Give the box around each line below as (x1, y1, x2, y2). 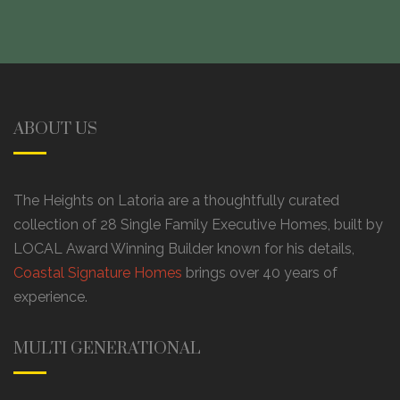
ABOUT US (13, 118, 97, 139)
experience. (13, 287, 87, 305)
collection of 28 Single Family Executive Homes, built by (13, 215, 383, 233)
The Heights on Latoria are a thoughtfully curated (13, 191, 339, 209)
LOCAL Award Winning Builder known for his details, (13, 239, 354, 257)
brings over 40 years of (182, 263, 337, 281)
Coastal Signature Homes (13, 263, 182, 281)
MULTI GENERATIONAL (13, 337, 201, 359)
